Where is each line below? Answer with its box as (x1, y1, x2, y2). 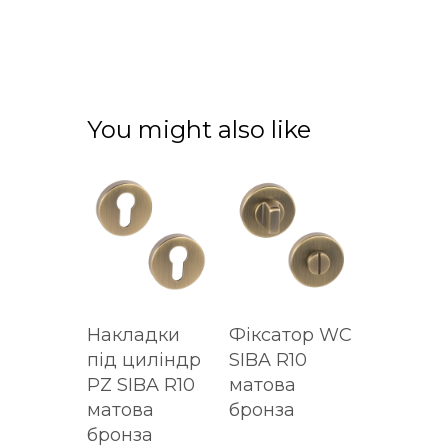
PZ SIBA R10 (87, 373, 195, 396)
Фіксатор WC (229, 323, 352, 346)
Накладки (87, 323, 180, 346)
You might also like (87, 114, 311, 144)
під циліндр (87, 348, 201, 371)
